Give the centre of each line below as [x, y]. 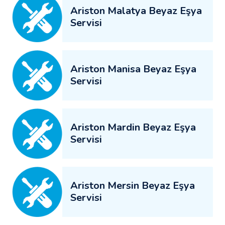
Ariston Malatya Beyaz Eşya [136, 11]
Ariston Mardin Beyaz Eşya [133, 127]
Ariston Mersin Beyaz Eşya [133, 185]
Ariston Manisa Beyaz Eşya [133, 69]
